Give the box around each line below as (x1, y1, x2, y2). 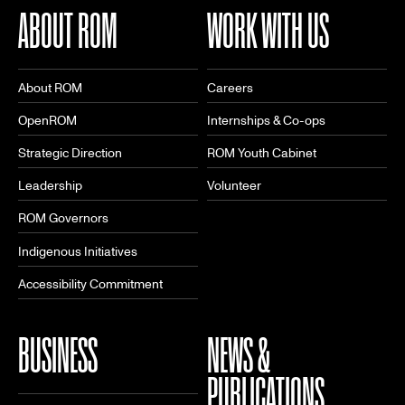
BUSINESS (18, 329, 98, 381)
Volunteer (207, 178, 261, 194)
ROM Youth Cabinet (207, 146, 316, 162)
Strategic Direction (18, 146, 122, 162)
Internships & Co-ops (207, 112, 325, 128)
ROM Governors (18, 211, 108, 227)
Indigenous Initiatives (18, 243, 137, 259)
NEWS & (207, 329, 270, 381)
